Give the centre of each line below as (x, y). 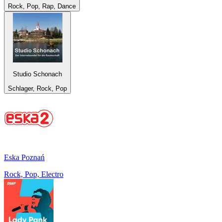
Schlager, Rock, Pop (37, 88)
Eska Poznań (24, 157)
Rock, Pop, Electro (34, 174)
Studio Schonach (37, 74)
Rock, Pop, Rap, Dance (42, 6)
